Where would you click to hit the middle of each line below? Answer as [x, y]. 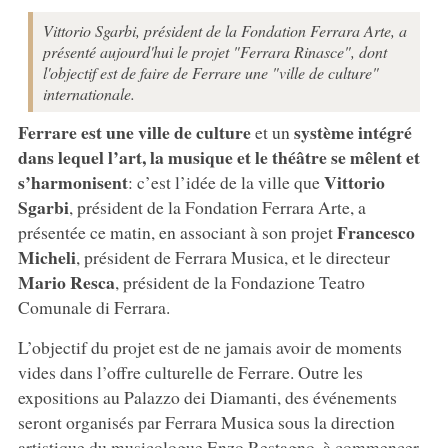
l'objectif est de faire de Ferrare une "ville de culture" [210, 72]
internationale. [88, 93]
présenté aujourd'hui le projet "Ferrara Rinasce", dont [214, 51]
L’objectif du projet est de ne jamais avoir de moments [209, 346]
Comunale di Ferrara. [93, 306]
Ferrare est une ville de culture [134, 131]
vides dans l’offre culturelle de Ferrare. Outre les [190, 371]
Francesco [375, 231]
